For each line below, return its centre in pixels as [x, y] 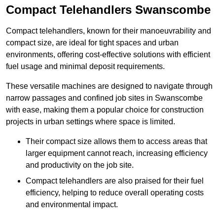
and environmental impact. [72, 205]
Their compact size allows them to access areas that [116, 142]
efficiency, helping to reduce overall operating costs [115, 193]
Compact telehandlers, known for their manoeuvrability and [109, 31]
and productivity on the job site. [80, 165]
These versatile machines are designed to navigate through [109, 86]
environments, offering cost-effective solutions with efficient [108, 55]
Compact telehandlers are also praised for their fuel [115, 181]
